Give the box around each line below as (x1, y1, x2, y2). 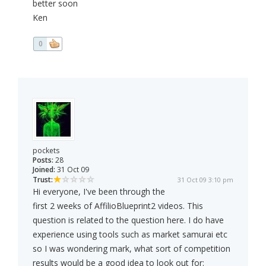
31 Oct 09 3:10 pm (178, 175, 233, 185)
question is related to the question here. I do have (33, 214, 224, 226)
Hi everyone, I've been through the (33, 186, 165, 198)
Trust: (33, 175, 53, 185)
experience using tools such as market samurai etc (33, 229, 227, 240)
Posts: (33, 155, 53, 166)
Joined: (33, 164, 55, 175)
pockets (33, 145, 59, 156)
